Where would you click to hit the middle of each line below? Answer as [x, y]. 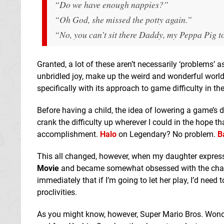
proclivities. [57, 192]
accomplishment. [68, 134]
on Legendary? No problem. [167, 134]
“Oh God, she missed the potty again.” [123, 19]
